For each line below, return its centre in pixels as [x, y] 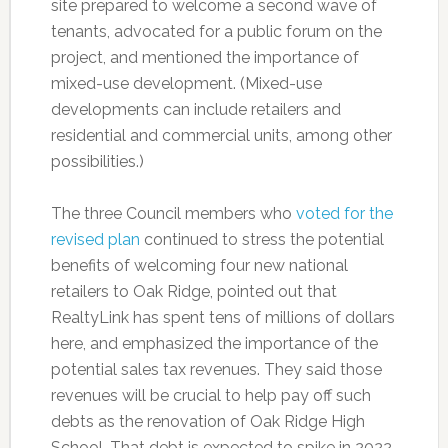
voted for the [344, 214]
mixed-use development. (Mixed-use [186, 84]
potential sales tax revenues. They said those [216, 370]
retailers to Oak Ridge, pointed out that [193, 292]
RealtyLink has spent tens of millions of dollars [222, 318]
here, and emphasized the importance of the [214, 344]
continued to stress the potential [261, 240]
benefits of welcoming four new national [199, 266]
